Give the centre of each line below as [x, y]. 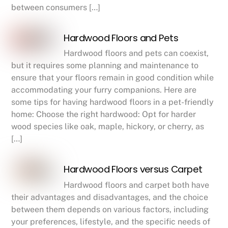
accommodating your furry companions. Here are [104, 90]
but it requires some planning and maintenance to [105, 66]
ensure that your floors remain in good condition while [113, 78]
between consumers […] [56, 8]
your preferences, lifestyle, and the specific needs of [111, 221]
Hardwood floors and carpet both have [137, 185]
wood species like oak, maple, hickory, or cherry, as [108, 127]
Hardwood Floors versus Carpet [133, 169]
